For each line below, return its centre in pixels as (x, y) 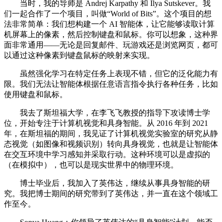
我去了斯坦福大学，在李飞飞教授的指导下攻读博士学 (107, 113)
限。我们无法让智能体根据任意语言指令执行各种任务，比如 (111, 84)
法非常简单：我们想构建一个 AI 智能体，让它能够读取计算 (109, 24)
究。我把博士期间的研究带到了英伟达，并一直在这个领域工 (111, 194)
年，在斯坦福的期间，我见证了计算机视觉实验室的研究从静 (111, 134)
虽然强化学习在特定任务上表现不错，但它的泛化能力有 (111, 74)
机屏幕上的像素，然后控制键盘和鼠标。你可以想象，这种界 (111, 35)
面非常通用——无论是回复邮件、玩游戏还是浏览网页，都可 (111, 45)
